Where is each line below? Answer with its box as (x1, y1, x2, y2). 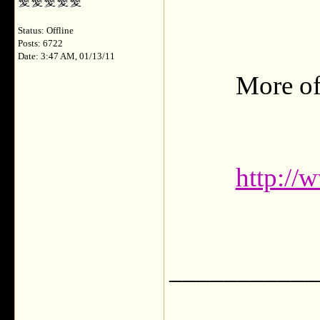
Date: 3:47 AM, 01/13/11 (18, 51, 115, 61)
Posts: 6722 (18, 39, 63, 49)
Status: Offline (18, 26, 74, 36)
